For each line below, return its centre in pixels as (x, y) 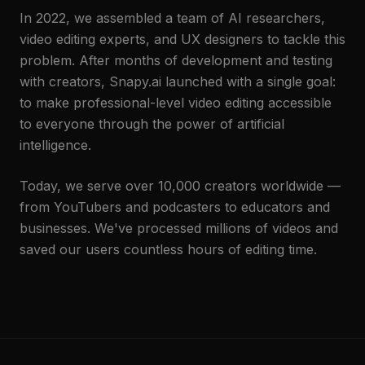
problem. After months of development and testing (176, 60)
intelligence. (55, 145)
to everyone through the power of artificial (152, 124)
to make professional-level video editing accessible (176, 103)
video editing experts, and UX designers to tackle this (182, 39)
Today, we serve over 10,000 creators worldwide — (180, 186)
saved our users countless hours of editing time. (168, 249)
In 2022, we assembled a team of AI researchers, (172, 18)
